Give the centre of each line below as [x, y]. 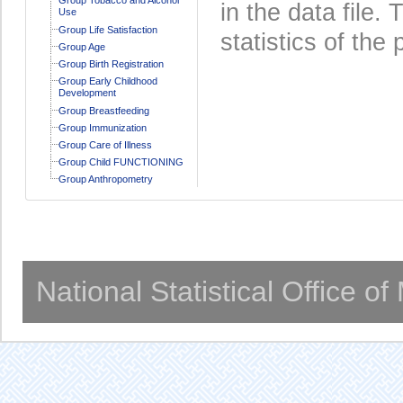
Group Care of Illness [105, 144]
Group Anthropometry [105, 179]
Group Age [81, 46]
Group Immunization [102, 127]
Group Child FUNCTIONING [121, 161]
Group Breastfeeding [103, 110]
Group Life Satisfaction [107, 29]
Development [87, 93]
